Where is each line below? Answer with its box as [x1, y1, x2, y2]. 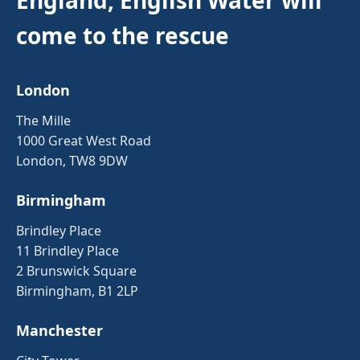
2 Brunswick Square [16, 261, 137, 280]
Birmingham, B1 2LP [16, 281, 138, 300]
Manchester [16, 320, 103, 340]
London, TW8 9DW [16, 151, 128, 170]
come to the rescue [16, 19, 229, 51]
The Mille [16, 111, 71, 129]
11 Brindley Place [16, 241, 119, 260]
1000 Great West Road [16, 131, 151, 149]
